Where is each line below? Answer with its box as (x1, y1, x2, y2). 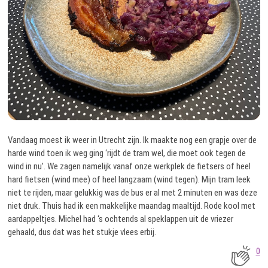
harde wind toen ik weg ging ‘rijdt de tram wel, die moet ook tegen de (8, 147, 246, 159)
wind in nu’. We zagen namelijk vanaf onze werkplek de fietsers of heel (8, 160, 251, 172)
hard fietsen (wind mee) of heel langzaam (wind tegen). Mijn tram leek (8, 173, 251, 185)
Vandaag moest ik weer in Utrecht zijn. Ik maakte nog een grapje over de (8, 134, 257, 145)
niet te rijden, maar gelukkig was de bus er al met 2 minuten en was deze (8, 187, 258, 198)
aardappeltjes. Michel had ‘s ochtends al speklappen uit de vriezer (8, 213, 234, 224)
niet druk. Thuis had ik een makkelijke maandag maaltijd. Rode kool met (8, 200, 256, 211)
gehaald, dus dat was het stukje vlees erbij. (8, 226, 157, 237)
